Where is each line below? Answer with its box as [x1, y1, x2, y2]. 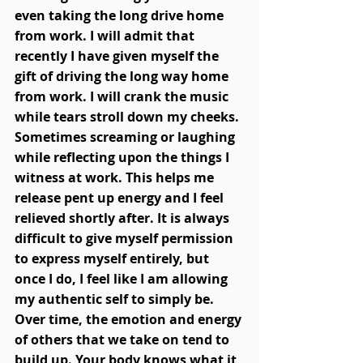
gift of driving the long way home [15, 67, 232, 86]
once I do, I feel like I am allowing [15, 270, 231, 288]
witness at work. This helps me [15, 169, 217, 187]
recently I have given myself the [15, 47, 222, 66]
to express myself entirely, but [15, 250, 212, 268]
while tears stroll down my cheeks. [15, 108, 242, 126]
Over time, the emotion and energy [15, 310, 245, 329]
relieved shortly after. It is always [15, 209, 233, 228]
